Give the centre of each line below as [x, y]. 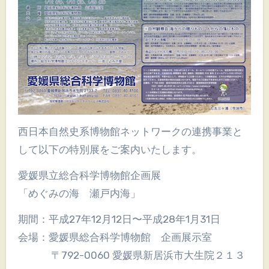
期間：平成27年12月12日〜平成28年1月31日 [119, 219]
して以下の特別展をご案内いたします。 [110, 149]
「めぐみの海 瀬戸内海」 [79, 193]
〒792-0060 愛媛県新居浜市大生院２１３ [131, 255]
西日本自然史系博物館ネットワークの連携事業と [23, 131]
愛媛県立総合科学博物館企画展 [94, 175]
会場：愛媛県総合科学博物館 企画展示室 [115, 237]
